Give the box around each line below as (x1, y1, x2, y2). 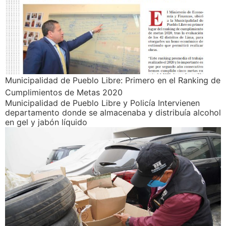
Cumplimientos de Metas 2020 (5, 87, 123, 97)
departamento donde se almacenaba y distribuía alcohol (5, 107, 221, 118)
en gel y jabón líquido (5, 117, 87, 127)
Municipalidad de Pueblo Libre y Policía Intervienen (5, 98, 200, 108)
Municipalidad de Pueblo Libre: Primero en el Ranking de (5, 75, 220, 85)
